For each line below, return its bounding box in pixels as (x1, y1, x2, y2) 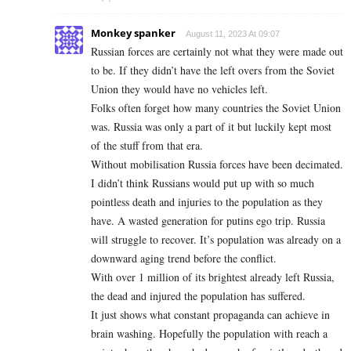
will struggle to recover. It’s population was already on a (91, 231, 341, 247)
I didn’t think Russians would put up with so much (91, 175, 314, 190)
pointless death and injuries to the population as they (91, 194, 323, 209)
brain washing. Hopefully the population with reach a (91, 325, 327, 341)
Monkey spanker (91, 25, 175, 40)
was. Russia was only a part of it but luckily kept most (91, 118, 331, 134)
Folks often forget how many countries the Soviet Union (91, 100, 341, 115)
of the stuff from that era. (91, 137, 203, 153)
